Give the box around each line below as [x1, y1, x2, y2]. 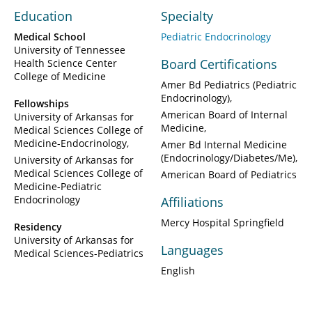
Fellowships [14, 96, 69, 110]
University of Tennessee [14, 42, 125, 56]
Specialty [161, 7, 213, 24]
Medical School [14, 29, 86, 43]
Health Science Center [14, 56, 117, 70]
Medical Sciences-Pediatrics [14, 246, 143, 260]
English [161, 263, 195, 277]
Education [14, 7, 72, 24]
